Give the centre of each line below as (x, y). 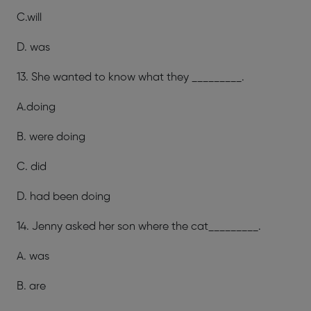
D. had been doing (64, 196)
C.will (29, 17)
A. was (33, 256)
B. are (31, 286)
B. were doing (51, 137)
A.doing (36, 107)
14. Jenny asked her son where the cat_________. (139, 226)
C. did (32, 167)
